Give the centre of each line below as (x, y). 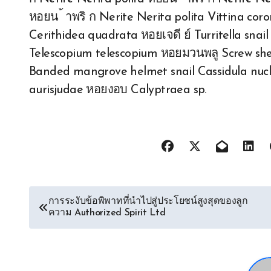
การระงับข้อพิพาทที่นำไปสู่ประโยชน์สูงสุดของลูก (148, 202)
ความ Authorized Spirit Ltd (107, 213)
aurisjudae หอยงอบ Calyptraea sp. (118, 90)
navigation (74, 226)
